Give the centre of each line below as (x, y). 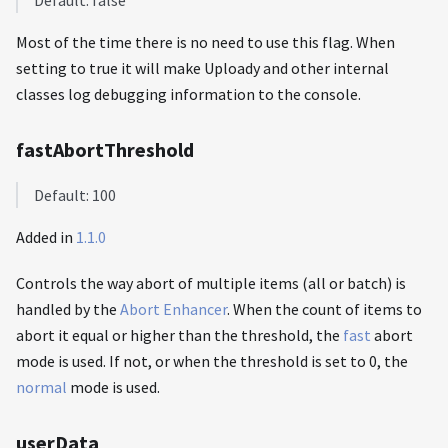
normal (41, 387)
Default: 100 (75, 195)
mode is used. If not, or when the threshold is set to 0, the (212, 361)
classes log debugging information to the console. (188, 94)
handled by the (68, 309)
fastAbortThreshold (105, 150)
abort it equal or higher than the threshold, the (179, 335)
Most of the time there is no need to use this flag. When (205, 42)
